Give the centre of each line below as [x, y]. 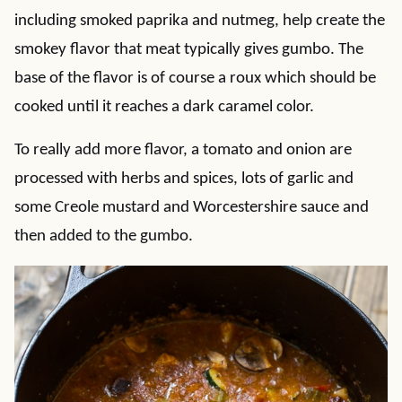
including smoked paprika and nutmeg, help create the [200, 21]
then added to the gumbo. [104, 236]
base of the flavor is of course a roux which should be [195, 79]
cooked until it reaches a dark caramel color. [164, 107]
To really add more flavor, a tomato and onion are [183, 150]
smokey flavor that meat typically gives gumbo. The [189, 50]
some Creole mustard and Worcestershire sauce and [192, 208]
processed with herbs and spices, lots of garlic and [184, 179]
